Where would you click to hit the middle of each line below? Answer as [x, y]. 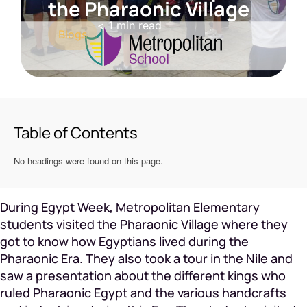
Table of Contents [76, 133]
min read [139, 25]
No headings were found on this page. [88, 161]
